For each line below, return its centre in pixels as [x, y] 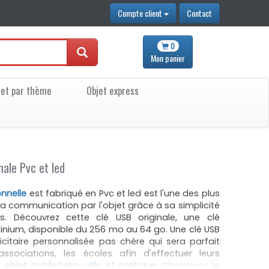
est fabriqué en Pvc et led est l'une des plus [123, 193]
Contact [199, 13]
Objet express [112, 90]
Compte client [140, 13]
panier [174, 58]
